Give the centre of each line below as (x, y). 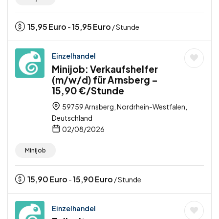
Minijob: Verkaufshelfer (105, 69)
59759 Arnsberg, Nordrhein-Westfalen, (124, 107)
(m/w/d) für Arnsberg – (105, 80)
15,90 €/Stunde (88, 91)
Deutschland (72, 118)
